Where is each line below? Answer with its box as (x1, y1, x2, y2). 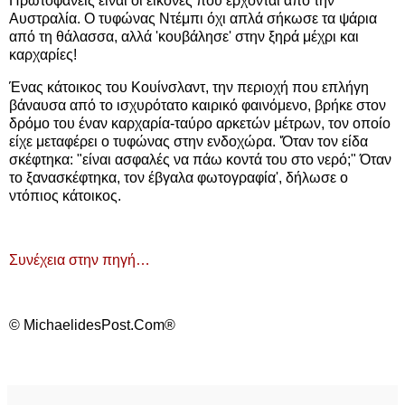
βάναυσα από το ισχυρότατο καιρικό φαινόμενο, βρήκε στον (9, 97, 386, 113)
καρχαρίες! (9, 46, 77, 62)
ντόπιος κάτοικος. (9, 187, 121, 203)
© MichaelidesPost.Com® (9, 317, 175, 334)
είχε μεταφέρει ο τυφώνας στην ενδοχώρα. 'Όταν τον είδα (9, 133, 368, 149)
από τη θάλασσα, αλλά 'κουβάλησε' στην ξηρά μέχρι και (9, 28, 359, 44)
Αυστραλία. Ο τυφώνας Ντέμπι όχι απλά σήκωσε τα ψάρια (9, 10, 377, 26)
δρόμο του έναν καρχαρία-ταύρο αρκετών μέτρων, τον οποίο (9, 115, 391, 131)
